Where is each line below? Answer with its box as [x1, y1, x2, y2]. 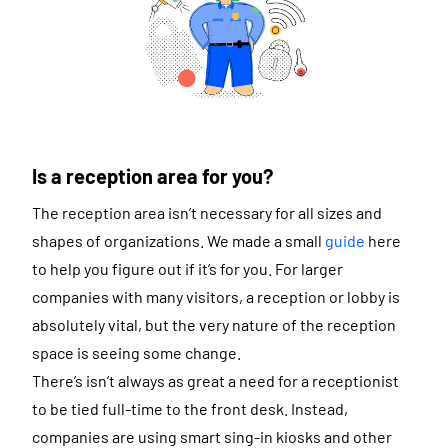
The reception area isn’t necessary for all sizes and [32, 203, 382, 223]
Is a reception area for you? [32, 164, 273, 189]
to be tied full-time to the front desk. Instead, [32, 399, 348, 419]
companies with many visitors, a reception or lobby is [32, 287, 400, 307]
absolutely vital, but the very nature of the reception [32, 315, 396, 335]
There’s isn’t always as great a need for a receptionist [32, 371, 399, 391]
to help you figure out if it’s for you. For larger [32, 259, 343, 279]
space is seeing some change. [32, 343, 241, 363]
